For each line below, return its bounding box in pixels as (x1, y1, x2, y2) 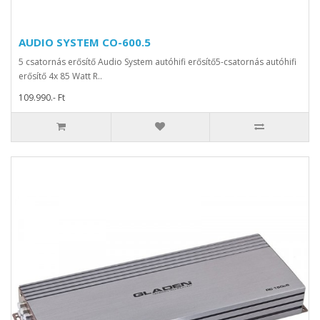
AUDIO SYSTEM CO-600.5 (19, 35, 151, 50)
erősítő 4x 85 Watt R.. (19, 70, 102, 83)
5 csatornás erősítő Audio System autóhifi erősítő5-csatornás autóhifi (19, 56, 296, 69)
